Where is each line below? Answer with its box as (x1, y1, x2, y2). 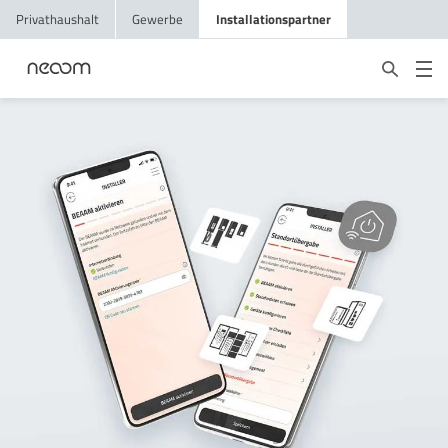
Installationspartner (216, 9, 331, 29)
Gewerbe (132, 9, 183, 29)
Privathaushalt (16, 9, 99, 29)
